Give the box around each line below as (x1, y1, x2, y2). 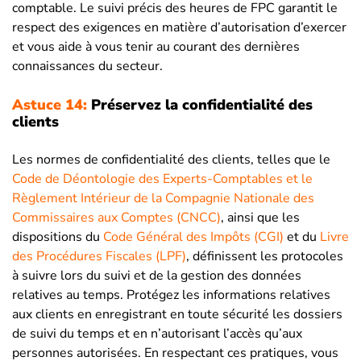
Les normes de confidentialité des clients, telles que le (12, 151, 330, 169)
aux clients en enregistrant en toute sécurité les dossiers (12, 305, 342, 324)
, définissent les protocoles (186, 247, 343, 266)
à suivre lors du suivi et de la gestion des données (12, 267, 301, 285)
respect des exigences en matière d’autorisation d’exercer (12, 19, 346, 37)
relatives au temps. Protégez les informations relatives (12, 286, 330, 305)
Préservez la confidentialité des (87, 95, 313, 115)
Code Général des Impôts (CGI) (103, 228, 284, 247)
